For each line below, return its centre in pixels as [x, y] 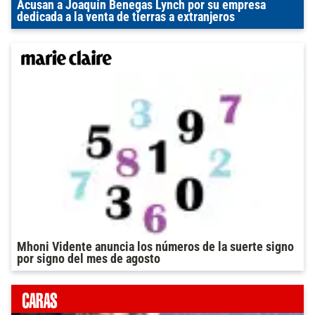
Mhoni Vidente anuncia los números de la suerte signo [155, 247]
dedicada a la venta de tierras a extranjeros [126, 17]
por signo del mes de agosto [89, 259]
